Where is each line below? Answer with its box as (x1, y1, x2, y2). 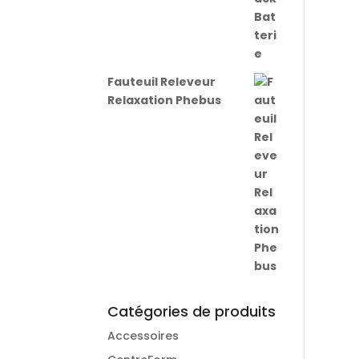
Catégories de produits (107, 301, 276, 321)
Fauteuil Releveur (107, 74, 216, 90)
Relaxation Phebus (107, 92, 222, 108)
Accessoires (107, 328, 179, 344)
